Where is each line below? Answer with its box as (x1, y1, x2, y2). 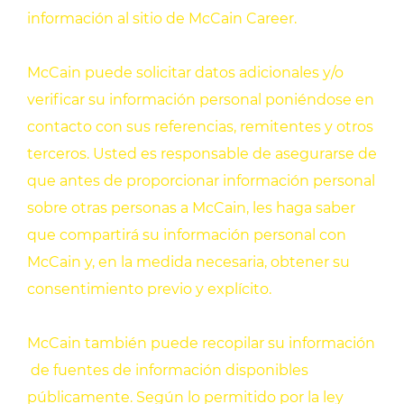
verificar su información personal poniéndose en (27, 91, 374, 109)
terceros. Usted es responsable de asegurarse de (27, 145, 377, 163)
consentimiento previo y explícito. (27, 280, 271, 298)
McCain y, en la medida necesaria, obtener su (27, 253, 350, 271)
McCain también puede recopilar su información (27, 335, 375, 353)
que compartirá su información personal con (27, 226, 346, 244)
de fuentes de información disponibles (27, 362, 308, 380)
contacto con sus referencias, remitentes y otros (27, 118, 373, 136)
